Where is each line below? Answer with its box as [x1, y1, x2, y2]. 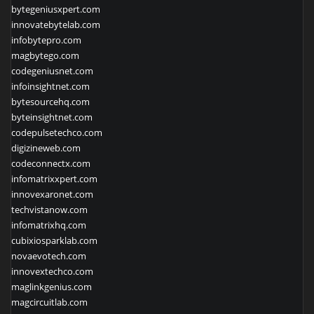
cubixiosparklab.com [11, 234, 97, 247]
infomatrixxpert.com [11, 172, 97, 186]
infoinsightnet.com [11, 80, 90, 93]
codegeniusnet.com [11, 64, 93, 78]
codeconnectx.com [11, 157, 90, 170]
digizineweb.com [11, 142, 81, 155]
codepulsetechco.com [11, 126, 102, 139]
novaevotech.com [11, 250, 86, 263]
